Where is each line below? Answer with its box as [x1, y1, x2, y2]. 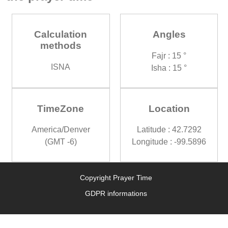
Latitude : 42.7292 [136, 125, 202, 134]
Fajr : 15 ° [152, 51, 187, 60]
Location [148, 103, 190, 114]
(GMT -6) [44, 137, 77, 147]
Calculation [34, 29, 88, 40]
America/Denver [31, 125, 90, 134]
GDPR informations [84, 189, 147, 198]
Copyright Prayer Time [79, 174, 152, 182]
